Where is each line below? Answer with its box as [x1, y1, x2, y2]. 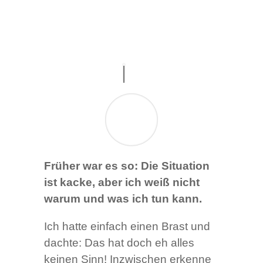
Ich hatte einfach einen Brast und [43, 220, 210, 232]
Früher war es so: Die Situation [43, 159, 210, 172]
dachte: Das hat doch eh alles [43, 236, 194, 249]
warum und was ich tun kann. [43, 192, 202, 205]
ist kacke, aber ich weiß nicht [43, 176, 200, 188]
